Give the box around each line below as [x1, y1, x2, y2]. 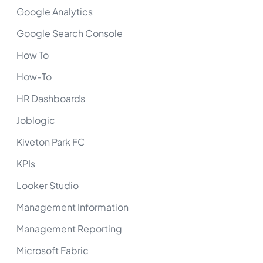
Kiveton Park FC [16, 135, 85, 148]
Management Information [16, 200, 129, 213]
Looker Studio [16, 178, 79, 191]
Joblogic [16, 113, 55, 126]
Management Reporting [16, 222, 122, 235]
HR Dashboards [16, 92, 85, 104]
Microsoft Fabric [16, 244, 89, 257]
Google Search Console [16, 26, 123, 39]
